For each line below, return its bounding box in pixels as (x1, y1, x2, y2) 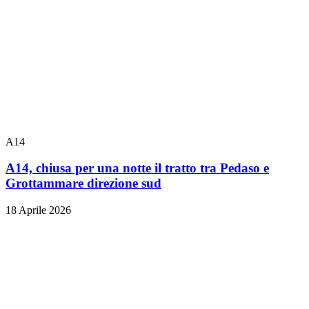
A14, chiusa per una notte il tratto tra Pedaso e (6, 161, 269, 176)
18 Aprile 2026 (6, 203, 71, 216)
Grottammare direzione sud (6, 176, 161, 191)
